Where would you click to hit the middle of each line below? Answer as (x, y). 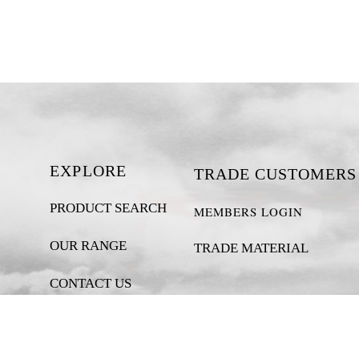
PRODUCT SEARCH (108, 208)
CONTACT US (91, 283)
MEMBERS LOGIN (249, 212)
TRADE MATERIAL (252, 248)
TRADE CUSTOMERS (276, 174)
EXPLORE (89, 171)
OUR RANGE (88, 246)
